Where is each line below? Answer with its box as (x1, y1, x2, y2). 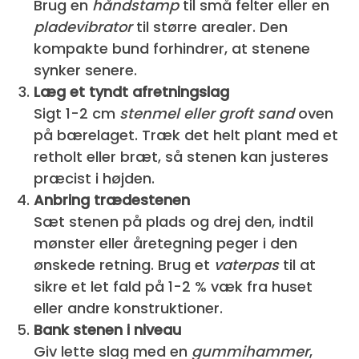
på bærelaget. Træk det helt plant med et (34, 124, 339, 145)
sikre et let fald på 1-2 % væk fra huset (34, 276, 313, 296)
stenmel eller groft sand (119, 103, 295, 123)
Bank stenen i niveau (34, 319, 182, 340)
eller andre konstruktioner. (34, 297, 224, 318)
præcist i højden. (34, 167, 155, 188)
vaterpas (214, 254, 280, 275)
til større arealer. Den (132, 16, 288, 37)
